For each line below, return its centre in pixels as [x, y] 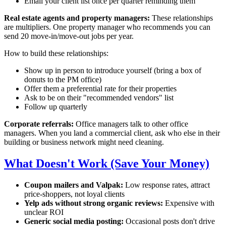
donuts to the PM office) [63, 80]
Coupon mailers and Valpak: [74, 185]
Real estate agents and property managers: [77, 18]
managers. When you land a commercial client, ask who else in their [112, 133]
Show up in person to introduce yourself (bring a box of [113, 71]
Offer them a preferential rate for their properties [100, 89]
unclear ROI [44, 212]
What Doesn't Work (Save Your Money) [107, 164]
